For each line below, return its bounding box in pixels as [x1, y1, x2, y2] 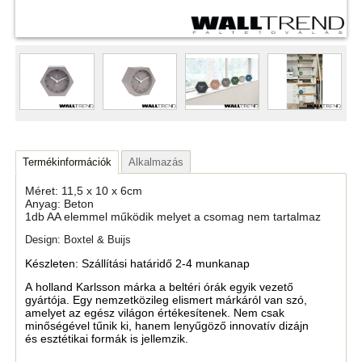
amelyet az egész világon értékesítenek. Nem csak [25, 305, 285, 319]
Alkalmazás [128, 155, 183, 168]
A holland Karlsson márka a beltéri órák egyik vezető [25, 280, 294, 293]
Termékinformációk [23, 155, 112, 168]
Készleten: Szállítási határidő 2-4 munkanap [25, 256, 250, 270]
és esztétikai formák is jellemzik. [25, 331, 189, 345]
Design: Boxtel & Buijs [25, 234, 132, 246]
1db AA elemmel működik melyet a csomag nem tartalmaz [25, 210, 322, 224]
